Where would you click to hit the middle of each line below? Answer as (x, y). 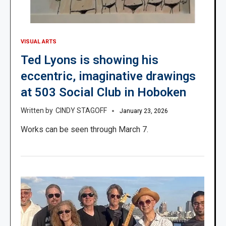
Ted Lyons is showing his (90, 60)
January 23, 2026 (144, 111)
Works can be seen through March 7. (84, 129)
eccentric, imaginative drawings (108, 76)
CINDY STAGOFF (81, 110)
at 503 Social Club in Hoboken (103, 92)
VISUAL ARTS (39, 41)
